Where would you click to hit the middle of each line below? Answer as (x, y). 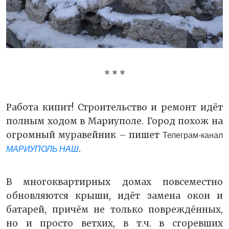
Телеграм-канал (193, 135)
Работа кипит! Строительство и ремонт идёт (114, 107)
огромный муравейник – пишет (84, 135)
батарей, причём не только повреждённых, (114, 209)
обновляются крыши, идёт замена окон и (114, 196)
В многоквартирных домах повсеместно (114, 182)
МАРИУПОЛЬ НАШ (42, 149)
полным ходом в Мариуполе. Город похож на (114, 121)
